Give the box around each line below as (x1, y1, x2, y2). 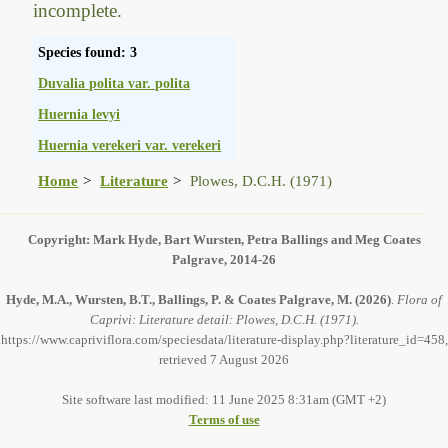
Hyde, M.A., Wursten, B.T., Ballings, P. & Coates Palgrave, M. (6, 291, 352, 307)
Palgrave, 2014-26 (172, 251, 276, 267)
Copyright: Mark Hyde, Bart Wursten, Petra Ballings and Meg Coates (27, 231, 421, 247)
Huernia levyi (38, 105, 121, 122)
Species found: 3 (38, 43, 138, 60)
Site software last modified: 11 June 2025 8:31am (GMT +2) (62, 391, 386, 407)
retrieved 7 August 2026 (159, 351, 289, 367)
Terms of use (188, 411, 260, 427)
